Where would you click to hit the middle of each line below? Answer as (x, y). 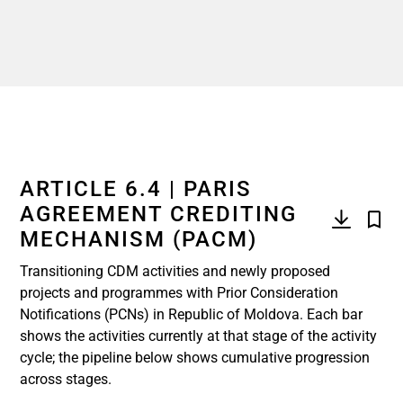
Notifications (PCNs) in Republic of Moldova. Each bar (191, 314)
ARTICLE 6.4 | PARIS (136, 189)
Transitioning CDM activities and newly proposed (175, 271)
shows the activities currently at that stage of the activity (198, 336)
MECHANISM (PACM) (139, 239)
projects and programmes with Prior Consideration (179, 293)
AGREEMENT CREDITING (158, 214)
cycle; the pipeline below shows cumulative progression (195, 358)
